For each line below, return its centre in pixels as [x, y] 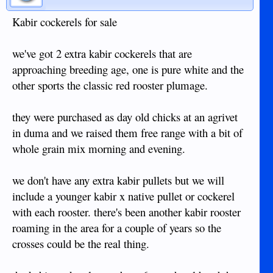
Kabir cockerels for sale [65, 22]
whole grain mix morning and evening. [99, 148]
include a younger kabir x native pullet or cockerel [123, 196]
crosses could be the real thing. [81, 243]
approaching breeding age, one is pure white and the [128, 69]
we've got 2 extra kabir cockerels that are [102, 53]
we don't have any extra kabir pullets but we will [118, 180]
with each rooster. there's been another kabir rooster [126, 212]
